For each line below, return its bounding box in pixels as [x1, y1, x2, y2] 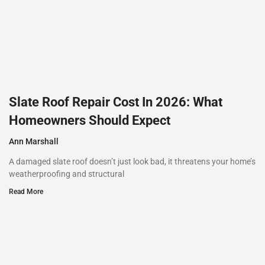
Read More [9, 187, 43, 196]
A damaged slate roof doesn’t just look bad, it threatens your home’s [9, 156, 256, 166]
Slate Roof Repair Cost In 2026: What [9, 94, 222, 109]
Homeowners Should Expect [9, 112, 170, 128]
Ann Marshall [9, 136, 59, 146]
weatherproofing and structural [9, 169, 124, 179]
